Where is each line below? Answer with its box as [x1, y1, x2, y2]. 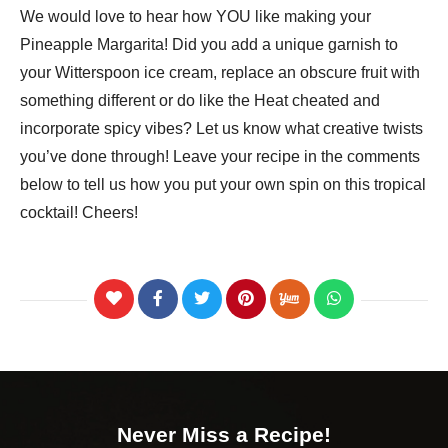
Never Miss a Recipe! [117, 422, 331, 446]
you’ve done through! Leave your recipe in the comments [20, 147, 420, 165]
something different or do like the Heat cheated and [20, 91, 380, 109]
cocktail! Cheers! [20, 203, 138, 221]
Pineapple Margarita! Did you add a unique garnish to [20, 35, 398, 53]
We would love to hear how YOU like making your [20, 7, 371, 25]
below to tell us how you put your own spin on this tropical [20, 175, 426, 193]
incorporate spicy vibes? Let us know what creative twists [20, 119, 423, 137]
